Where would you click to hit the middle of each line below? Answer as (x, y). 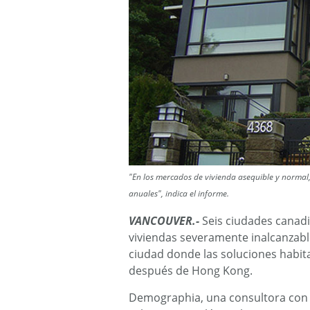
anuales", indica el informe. (179, 193)
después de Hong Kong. (191, 270)
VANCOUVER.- (164, 220)
